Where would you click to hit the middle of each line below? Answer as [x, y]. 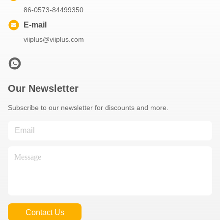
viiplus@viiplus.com [54, 39]
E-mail [35, 25]
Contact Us [45, 212]
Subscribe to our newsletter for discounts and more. [88, 108]
